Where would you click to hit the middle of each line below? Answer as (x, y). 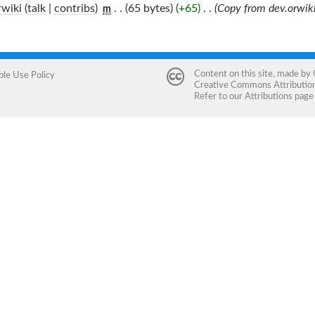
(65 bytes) (149, 8)
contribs (74, 8)
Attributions (268, 96)
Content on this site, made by (253, 73)
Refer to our (219, 96)
